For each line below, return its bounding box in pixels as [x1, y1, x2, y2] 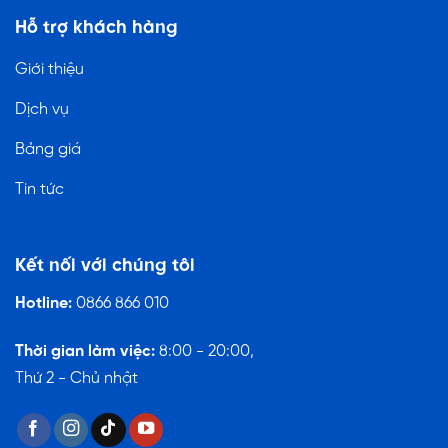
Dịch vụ [15, 100, 69, 118]
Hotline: [15, 295, 76, 313]
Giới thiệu [15, 60, 84, 78]
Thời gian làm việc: [15, 342, 155, 360]
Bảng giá [15, 140, 81, 158]
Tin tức [15, 180, 64, 198]
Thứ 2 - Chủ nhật [15, 369, 138, 387]
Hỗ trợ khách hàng [15, 17, 178, 38]
